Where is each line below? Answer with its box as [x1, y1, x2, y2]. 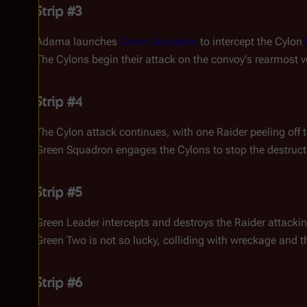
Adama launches [36, 35, 120, 48]
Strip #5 [36, 184, 82, 200]
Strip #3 [36, 3, 82, 19]
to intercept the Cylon [197, 35, 305, 48]
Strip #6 [36, 274, 82, 291]
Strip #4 [36, 93, 82, 110]
